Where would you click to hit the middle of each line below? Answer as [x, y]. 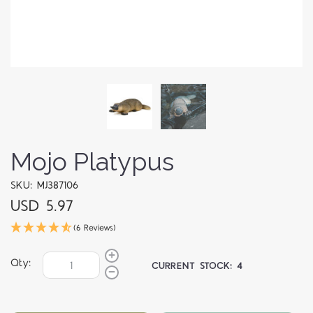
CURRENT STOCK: [195, 266]
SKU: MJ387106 [44, 186]
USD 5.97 [42, 207]
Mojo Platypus [92, 162]
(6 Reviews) [95, 228]
